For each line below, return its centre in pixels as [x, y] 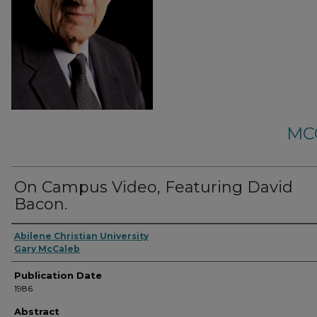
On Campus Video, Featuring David [154, 187]
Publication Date [58, 275]
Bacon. [41, 204]
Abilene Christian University [81, 236]
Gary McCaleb [47, 249]
